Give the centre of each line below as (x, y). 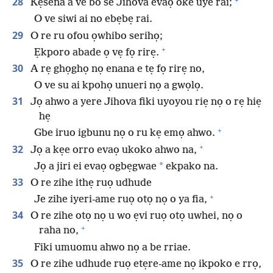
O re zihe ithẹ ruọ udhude (90, 183)
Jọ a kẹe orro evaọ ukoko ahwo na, (112, 150)
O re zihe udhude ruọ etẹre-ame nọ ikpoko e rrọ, (145, 264)
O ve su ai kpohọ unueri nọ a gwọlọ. (119, 86)
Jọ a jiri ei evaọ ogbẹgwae (95, 166)
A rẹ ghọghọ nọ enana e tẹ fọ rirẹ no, (116, 69)
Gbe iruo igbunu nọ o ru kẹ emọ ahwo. (125, 133)
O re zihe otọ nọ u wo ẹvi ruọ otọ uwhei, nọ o (135, 216)
